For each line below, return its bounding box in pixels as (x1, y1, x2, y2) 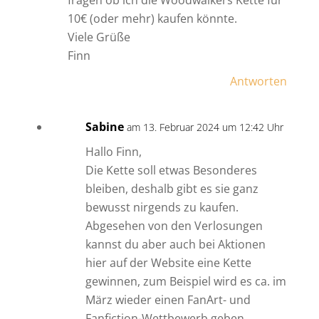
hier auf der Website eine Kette (85, 255, 251, 271)
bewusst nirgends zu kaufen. (85, 199, 239, 216)
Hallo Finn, (85, 144, 142, 160)
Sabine (85, 119, 124, 135)
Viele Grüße (67, 29, 130, 46)
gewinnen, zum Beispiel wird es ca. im (85, 273, 286, 290)
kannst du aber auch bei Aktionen (85, 236, 266, 253)
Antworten (230, 73, 288, 90)
